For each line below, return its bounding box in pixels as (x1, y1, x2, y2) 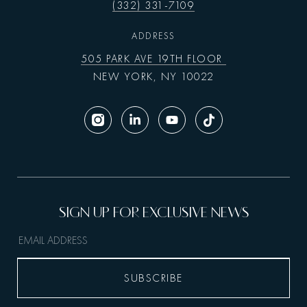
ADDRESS (132, 30, 175, 42)
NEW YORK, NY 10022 (93, 71, 214, 84)
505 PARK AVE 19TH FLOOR (81, 53, 226, 66)
